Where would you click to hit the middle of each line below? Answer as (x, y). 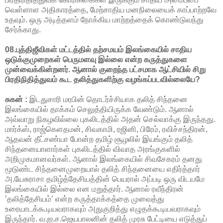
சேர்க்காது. (23, 29)
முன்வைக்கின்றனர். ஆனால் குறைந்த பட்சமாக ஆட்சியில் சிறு (105, 69)
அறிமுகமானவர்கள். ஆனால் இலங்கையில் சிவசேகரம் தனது (104, 159)
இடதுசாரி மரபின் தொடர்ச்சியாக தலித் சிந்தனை (108, 99)
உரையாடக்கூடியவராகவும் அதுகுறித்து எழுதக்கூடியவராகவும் (103, 209)
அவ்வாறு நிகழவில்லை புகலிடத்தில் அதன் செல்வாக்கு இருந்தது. (110, 119)
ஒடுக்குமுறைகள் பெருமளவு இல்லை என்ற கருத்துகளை (96, 59)
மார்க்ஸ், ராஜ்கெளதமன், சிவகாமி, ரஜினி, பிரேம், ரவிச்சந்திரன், (106, 129)
